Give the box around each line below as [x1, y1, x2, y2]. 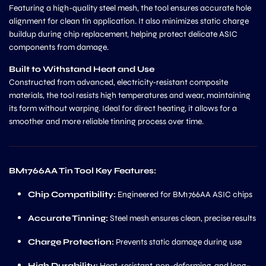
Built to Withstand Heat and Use [9, 64, 154, 74]
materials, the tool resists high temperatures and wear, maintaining [9, 90, 251, 100]
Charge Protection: [28, 237, 114, 247]
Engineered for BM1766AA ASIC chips [116, 189, 252, 199]
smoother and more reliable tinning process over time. [9, 116, 204, 126]
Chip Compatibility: [28, 189, 116, 199]
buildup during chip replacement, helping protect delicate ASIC [9, 29, 237, 39]
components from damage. [9, 42, 109, 52]
